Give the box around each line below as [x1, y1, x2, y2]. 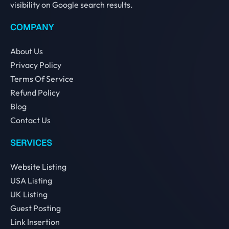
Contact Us [10, 114, 51, 125]
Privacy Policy [10, 59, 61, 70]
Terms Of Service [10, 73, 74, 84]
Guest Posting [10, 202, 61, 213]
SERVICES [10, 136, 52, 148]
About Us [10, 45, 43, 56]
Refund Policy [10, 87, 60, 98]
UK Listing [10, 189, 48, 199]
